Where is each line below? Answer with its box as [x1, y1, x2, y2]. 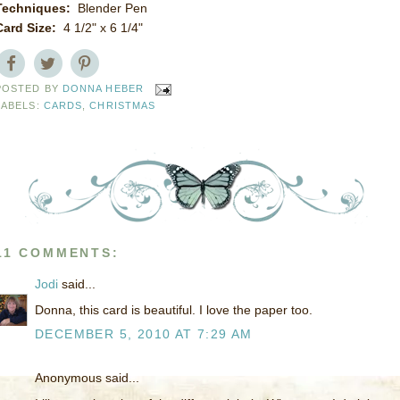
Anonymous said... [35, 371, 139, 386]
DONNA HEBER [62, 83, 144, 95]
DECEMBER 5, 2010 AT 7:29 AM [35, 327, 253, 342]
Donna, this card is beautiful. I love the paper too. [35, 303, 312, 318]
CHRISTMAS [89, 99, 156, 111]
